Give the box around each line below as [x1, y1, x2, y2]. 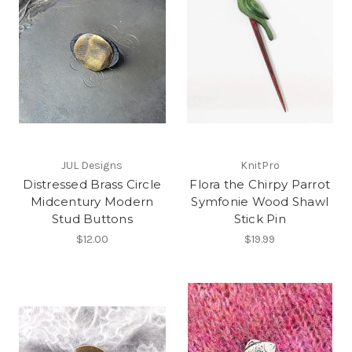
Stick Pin [233, 211, 286, 227]
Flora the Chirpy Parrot [189, 177, 331, 192]
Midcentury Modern [31, 194, 154, 210]
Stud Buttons [51, 211, 133, 227]
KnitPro [240, 159, 280, 173]
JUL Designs [61, 159, 123, 173]
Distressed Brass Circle [23, 177, 162, 192]
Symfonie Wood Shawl [191, 194, 329, 210]
